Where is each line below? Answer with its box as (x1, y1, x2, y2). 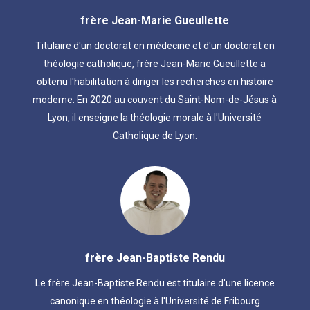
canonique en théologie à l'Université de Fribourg (49, 295, 260, 307)
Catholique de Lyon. (112, 130, 197, 141)
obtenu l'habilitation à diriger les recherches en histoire (36, 76, 273, 87)
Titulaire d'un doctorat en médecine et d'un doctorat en (35, 40, 275, 51)
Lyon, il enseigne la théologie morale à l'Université (48, 112, 262, 123)
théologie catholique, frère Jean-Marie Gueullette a (44, 58, 266, 69)
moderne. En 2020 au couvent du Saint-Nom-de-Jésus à (33, 94, 277, 105)
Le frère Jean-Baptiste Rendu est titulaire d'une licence (35, 277, 275, 289)
